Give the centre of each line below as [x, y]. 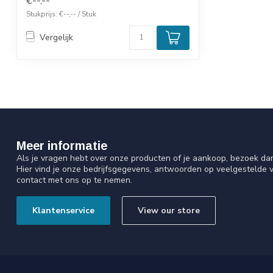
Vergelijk [56, 38]
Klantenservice [63, 210]
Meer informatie [62, 145]
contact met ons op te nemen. [74, 180]
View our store [169, 210]
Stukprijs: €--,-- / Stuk [61, 14]
